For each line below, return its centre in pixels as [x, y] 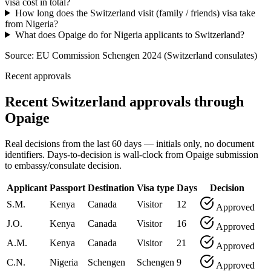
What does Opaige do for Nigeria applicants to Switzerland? [129, 34]
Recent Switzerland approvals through [124, 101]
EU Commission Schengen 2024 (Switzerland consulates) [147, 55]
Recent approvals [38, 76]
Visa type [155, 188]
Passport [67, 188]
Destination [111, 188]
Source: [21, 55]
